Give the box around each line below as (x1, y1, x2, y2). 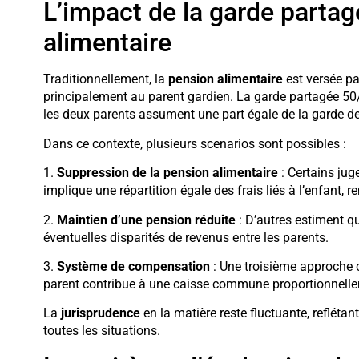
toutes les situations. (42, 323, 160, 339)
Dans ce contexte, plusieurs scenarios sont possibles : (42, 135, 346, 151)
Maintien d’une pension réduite (56, 212, 236, 228)
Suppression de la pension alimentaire (56, 165, 278, 181)
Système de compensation (56, 258, 210, 274)
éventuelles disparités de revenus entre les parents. (42, 229, 329, 245)
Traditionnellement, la (42, 71, 168, 87)
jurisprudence (60, 305, 140, 321)
